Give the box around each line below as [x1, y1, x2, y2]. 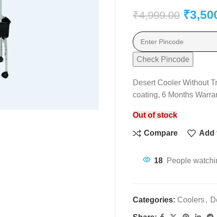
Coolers [177, 195, 204, 204]
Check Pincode [137, 55, 189, 63]
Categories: [133, 195, 175, 204]
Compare [144, 129, 178, 138]
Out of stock [133, 110, 177, 119]
